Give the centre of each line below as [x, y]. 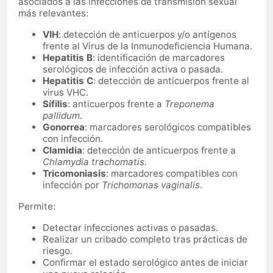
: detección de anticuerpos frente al [171, 80]
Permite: [37, 206]
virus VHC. [66, 92]
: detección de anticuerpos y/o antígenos [147, 34]
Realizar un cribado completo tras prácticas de [145, 239]
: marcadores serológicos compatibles [168, 127]
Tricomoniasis [74, 173]
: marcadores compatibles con [172, 173]
